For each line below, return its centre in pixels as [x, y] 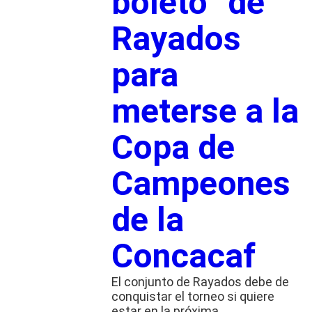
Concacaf [183, 256]
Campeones [201, 183]
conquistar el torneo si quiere [193, 296]
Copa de [173, 147]
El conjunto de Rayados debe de [200, 281]
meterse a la [205, 111]
